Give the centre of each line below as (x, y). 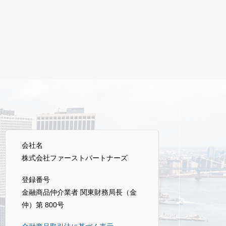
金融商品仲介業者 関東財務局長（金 (79, 192)
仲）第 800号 (43, 205)
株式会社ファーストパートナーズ (75, 158)
